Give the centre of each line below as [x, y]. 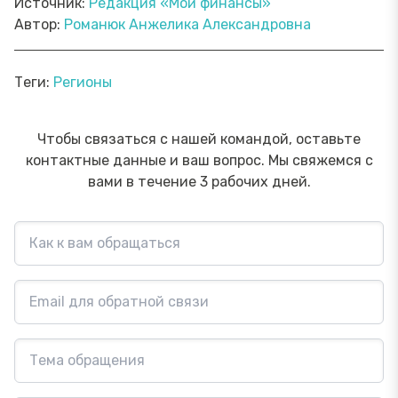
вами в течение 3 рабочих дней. [199, 181]
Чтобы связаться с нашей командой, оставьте [199, 139]
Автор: [39, 24]
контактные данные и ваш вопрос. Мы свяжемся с [199, 160]
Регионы [83, 82]
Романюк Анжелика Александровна [187, 24]
